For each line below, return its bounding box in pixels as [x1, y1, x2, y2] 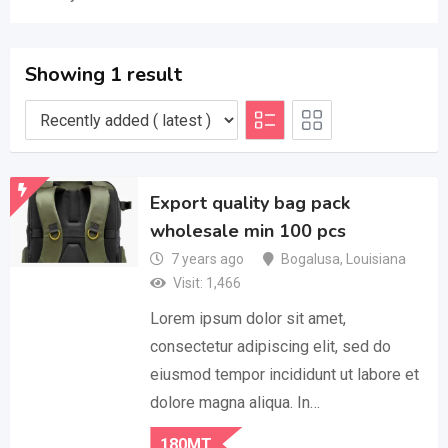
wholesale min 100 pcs [150, 219, 347, 244]
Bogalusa [281, 251, 341, 267]
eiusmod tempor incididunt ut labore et [150, 365, 420, 384]
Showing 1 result [25, 61, 182, 88]
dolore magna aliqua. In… [150, 393, 321, 412]
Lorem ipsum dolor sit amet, [150, 309, 347, 328]
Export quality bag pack [150, 191, 351, 216]
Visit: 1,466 [173, 275, 242, 291]
